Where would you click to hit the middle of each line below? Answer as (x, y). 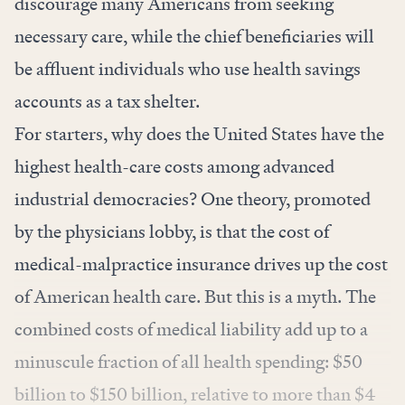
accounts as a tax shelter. (107, 101)
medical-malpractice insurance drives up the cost (201, 264)
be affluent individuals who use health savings (188, 68)
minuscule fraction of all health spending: (174, 361)
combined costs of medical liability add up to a (191, 329)
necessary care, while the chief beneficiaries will (194, 36)
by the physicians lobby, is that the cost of (172, 231)
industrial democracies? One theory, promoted (193, 198)
